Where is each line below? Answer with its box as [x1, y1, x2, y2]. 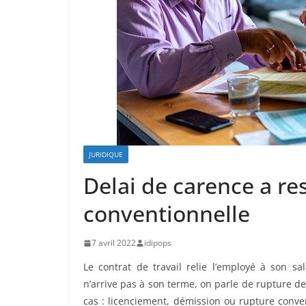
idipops [144, 237, 171, 249]
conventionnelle [83, 199, 250, 228]
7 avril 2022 [92, 237, 136, 249]
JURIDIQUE [89, 150, 123, 159]
